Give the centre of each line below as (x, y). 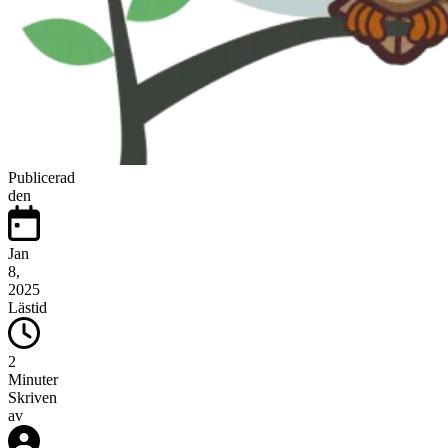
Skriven (32, 398)
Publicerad (41, 177)
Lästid (27, 308)
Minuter (33, 380)
